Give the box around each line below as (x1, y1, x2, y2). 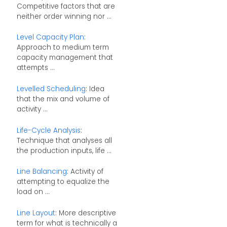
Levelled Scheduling (16, 84, 86, 94)
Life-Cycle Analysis (16, 125, 81, 135)
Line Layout (16, 208, 55, 218)
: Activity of (66, 167, 103, 177)
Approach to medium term (16, 43, 109, 53)
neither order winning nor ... (16, 11, 111, 21)
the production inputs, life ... (16, 145, 111, 156)
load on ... (16, 187, 50, 197)
